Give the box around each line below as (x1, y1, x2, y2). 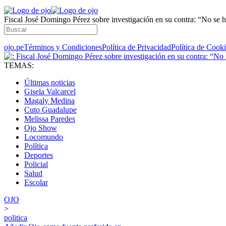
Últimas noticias (24, 78, 75, 87)
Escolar (24, 178, 48, 187)
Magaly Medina (24, 96, 75, 105)
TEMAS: (4, 61, 34, 70)
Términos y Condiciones (24, 43, 102, 51)
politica (4, 213, 27, 222)
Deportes (24, 151, 53, 159)
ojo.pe (4, 43, 24, 51)
